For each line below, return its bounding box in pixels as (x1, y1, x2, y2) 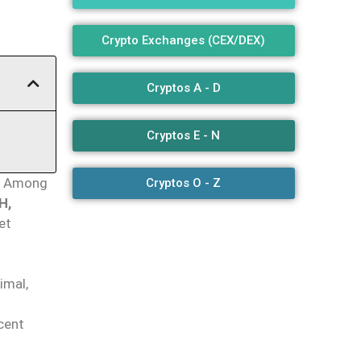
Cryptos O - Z (146, 176, 222, 191)
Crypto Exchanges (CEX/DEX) (102, 33, 266, 48)
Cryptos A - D (146, 81, 221, 96)
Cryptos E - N (147, 128, 221, 143)
